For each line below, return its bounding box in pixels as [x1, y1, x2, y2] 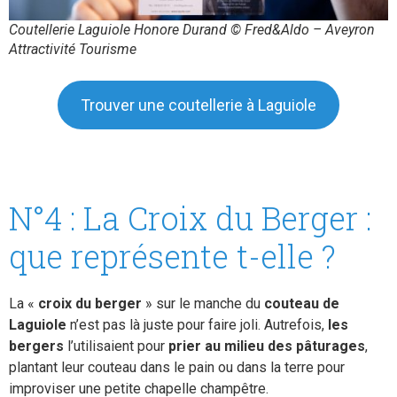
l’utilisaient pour [64, 338, 165, 355]
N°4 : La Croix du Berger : [9, 197, 371, 240]
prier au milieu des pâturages [165, 338, 365, 355]
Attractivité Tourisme [9, 41, 136, 58]
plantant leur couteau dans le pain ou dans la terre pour [9, 359, 345, 377]
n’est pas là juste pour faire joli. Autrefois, [66, 316, 324, 334]
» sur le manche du [142, 295, 264, 313]
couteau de [264, 295, 339, 313]
